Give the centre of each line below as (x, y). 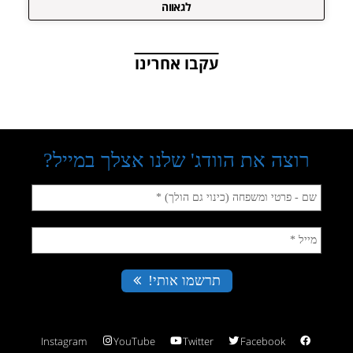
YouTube (135, 341)
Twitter (198, 341)
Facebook (262, 341)
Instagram (64, 341)
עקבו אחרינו (176, 63)
